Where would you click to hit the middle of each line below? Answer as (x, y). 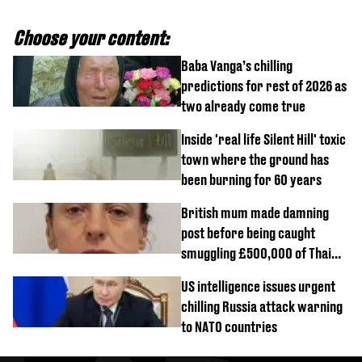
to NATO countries (229, 326)
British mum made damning (255, 213)
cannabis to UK (220, 273)
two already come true (243, 106)
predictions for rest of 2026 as (264, 86)
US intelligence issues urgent (258, 286)
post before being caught (248, 233)
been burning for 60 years (251, 179)
